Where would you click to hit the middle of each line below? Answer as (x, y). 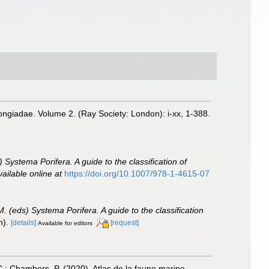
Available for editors (65, 223)
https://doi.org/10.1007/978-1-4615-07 (137, 174)
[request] (125, 222)
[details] (23, 222)
